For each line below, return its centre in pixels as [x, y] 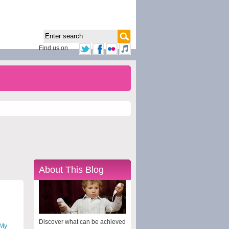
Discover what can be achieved [82, 222]
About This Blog [71, 169]
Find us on [53, 48]
